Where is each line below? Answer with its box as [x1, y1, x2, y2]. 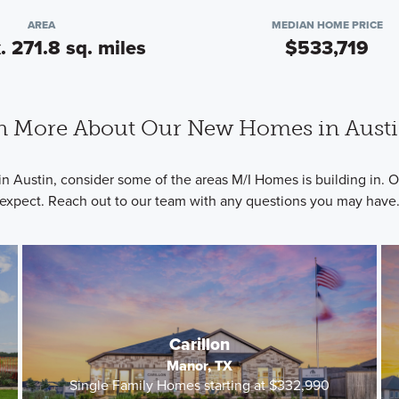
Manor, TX [167, 354, 232, 376]
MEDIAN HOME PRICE [271, 17, 383, 33]
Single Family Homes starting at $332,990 [69, 374, 330, 395]
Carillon [169, 330, 230, 357]
